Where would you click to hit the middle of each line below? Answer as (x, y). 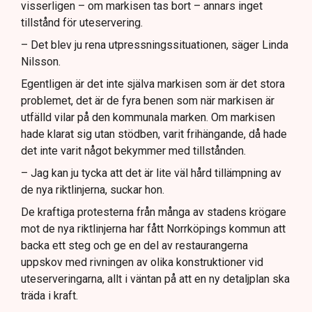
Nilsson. (41, 62)
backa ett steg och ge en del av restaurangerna (134, 246)
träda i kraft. (49, 296)
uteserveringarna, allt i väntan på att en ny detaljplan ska (155, 279)
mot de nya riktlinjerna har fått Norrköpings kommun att (153, 229)
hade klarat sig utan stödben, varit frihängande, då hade (154, 134)
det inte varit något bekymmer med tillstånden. (133, 151)
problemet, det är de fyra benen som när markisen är (148, 101)
